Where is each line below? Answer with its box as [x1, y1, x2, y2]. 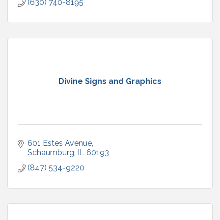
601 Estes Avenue [27, 138, 92, 148]
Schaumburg [27, 147, 74, 157]
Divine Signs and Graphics [58, 76, 162, 86]
